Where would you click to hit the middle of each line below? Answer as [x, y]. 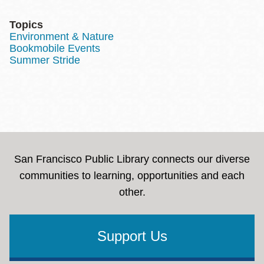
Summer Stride [45, 60]
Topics [26, 25]
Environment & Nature [62, 37]
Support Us [132, 236]
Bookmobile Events [55, 48]
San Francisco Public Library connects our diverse [132, 159]
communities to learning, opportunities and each [132, 176]
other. [132, 192]
